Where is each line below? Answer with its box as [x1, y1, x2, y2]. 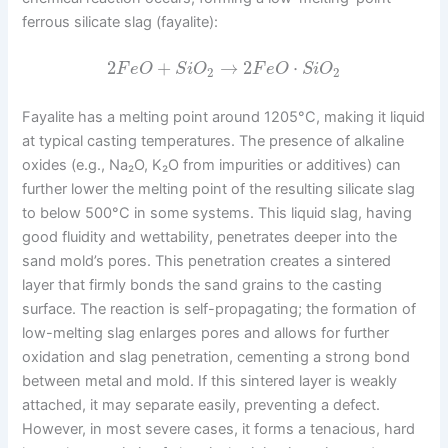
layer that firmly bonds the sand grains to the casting [22, 275, 383, 294]
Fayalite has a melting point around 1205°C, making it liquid [22, 107, 426, 126]
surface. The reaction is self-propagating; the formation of [22, 299, 417, 318]
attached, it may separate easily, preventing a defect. [22, 395, 381, 414]
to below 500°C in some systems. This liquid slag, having [22, 203, 413, 222]
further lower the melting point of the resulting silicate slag [22, 179, 416, 198]
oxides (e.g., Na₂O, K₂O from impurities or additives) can [22, 155, 402, 174]
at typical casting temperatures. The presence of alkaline [22, 131, 405, 150]
